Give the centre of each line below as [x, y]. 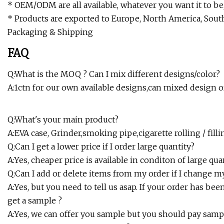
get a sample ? [35, 201]
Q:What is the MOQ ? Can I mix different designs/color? [114, 74]
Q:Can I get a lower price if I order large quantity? [101, 147]
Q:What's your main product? [63, 120]
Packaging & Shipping [50, 32]
